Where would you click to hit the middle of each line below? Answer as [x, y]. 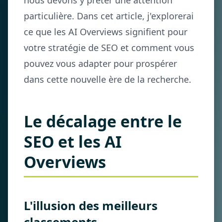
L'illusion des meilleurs [91, 205]
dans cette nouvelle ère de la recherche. [108, 79]
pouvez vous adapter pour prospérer [100, 63]
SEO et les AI [73, 141]
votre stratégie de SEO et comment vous [109, 48]
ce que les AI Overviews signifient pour [106, 32]
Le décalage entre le [103, 121]
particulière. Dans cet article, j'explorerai [109, 16]
